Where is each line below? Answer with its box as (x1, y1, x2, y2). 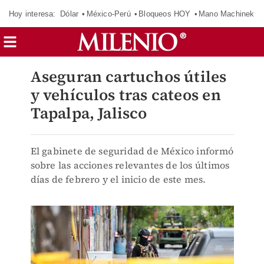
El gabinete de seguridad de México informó (30, 144, 233, 157)
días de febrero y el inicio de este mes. (30, 173, 206, 186)
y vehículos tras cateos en (30, 84, 221, 105)
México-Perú (86, 9, 131, 18)
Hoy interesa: (9, 9, 56, 18)
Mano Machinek (198, 9, 255, 18)
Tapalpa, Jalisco (30, 103, 147, 124)
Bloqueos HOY (138, 9, 191, 18)
